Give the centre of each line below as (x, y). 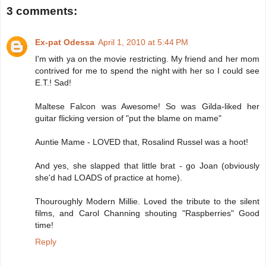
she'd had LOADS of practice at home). (109, 177)
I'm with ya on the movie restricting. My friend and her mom (147, 58)
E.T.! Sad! (53, 82)
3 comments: (42, 11)
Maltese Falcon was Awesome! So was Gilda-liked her (147, 106)
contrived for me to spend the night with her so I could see (147, 70)
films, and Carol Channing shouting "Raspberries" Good (147, 213)
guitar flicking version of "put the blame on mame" (128, 118)
